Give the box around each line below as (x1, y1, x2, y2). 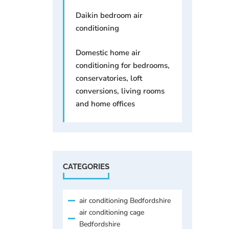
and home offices (76, 98, 135, 109)
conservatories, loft (76, 73, 142, 83)
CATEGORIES (63, 162, 109, 171)
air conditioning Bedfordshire (79, 195, 171, 205)
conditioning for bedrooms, (76, 60, 170, 71)
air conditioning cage (79, 207, 144, 217)
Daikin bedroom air (76, 10, 143, 20)
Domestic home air (76, 47, 141, 58)
